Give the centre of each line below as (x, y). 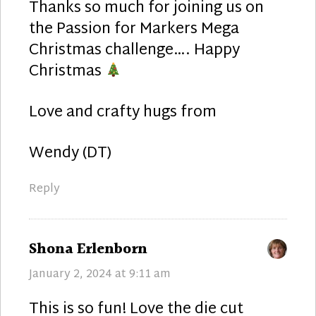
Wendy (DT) (70, 153)
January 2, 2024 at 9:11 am (100, 274)
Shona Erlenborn (88, 249)
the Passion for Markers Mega (134, 29)
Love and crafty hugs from (123, 113)
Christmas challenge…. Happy (134, 50)
